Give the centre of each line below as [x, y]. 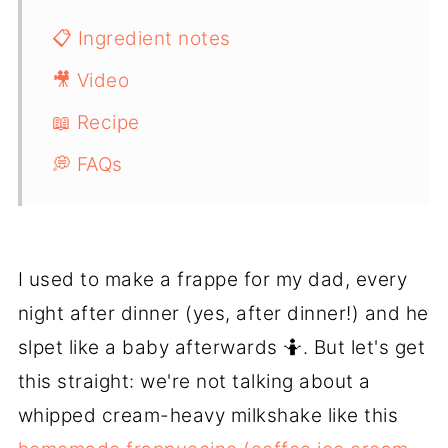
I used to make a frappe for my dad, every [212, 280]
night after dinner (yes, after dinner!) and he [223, 314]
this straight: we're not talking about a [194, 382]
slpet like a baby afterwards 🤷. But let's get [221, 348]
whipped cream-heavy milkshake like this [208, 416]
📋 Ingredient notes [141, 39]
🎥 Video [90, 81]
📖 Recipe [95, 123]
